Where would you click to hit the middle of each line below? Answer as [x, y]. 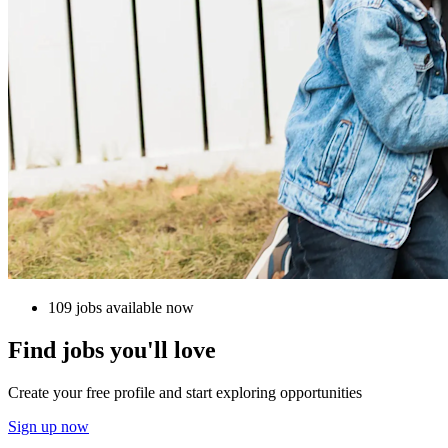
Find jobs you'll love [112, 350]
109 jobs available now [121, 308]
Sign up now [48, 427]
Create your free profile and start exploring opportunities [185, 393]
